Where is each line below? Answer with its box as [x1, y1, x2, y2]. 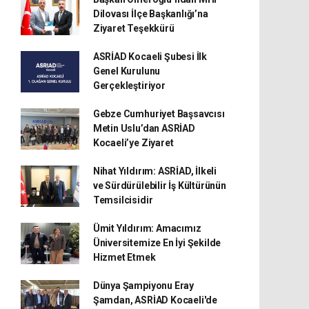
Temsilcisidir [92, 195, 153, 206]
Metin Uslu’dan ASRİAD [92, 123, 195, 134]
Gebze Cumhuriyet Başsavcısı [92, 108, 225, 119]
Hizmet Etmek [92, 252, 156, 263]
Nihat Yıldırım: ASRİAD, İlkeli [92, 166, 217, 177]
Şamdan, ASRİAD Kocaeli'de [92, 295, 218, 306]
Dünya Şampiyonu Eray [92, 280, 194, 291]
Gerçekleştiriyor [92, 80, 166, 91]
